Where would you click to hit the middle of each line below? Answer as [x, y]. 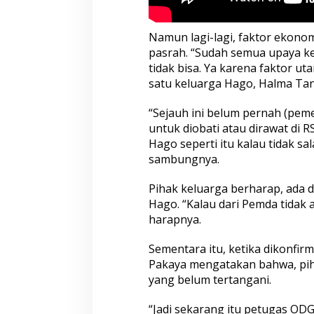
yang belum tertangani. [210, 280]
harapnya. [175, 220]
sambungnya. [184, 159]
